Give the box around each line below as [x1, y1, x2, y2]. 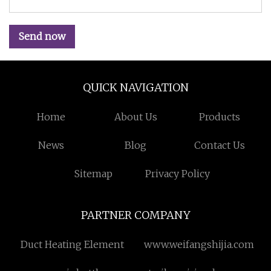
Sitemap [74, 168, 113, 180]
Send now [19, 30, 65, 42]
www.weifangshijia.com [143, 238, 254, 250]
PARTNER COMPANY [80, 208, 191, 222]
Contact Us [194, 139, 246, 151]
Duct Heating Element [21, 238, 124, 250]
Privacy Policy [145, 168, 211, 180]
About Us [114, 111, 157, 123]
